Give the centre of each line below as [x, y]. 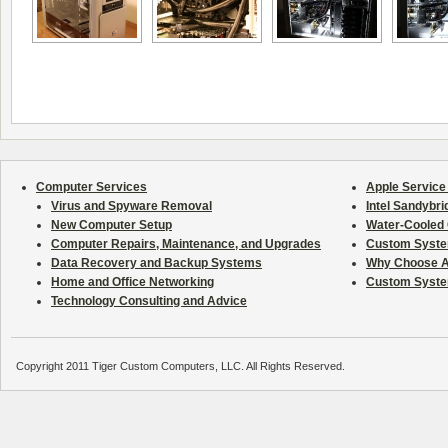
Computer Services [91, 187]
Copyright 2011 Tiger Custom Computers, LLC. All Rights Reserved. [180, 366]
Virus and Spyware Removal [131, 206]
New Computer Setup [111, 225]
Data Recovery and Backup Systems [156, 263]
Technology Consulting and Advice [149, 301]
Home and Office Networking [132, 282]
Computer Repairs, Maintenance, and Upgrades [186, 244]
